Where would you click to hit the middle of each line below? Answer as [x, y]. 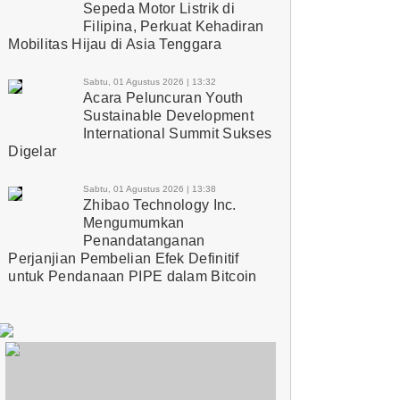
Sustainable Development [169, 115]
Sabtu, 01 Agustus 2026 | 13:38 [150, 188]
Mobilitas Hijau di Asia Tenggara [115, 44]
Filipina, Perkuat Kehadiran [174, 26]
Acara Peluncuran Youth [163, 97]
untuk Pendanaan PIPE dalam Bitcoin [133, 276]
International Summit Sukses [178, 133]
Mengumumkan [134, 222]
